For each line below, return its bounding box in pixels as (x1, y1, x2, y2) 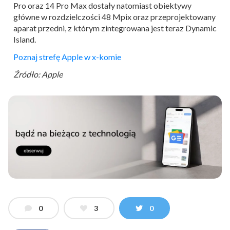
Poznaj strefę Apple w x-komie (13, 51, 121, 62)
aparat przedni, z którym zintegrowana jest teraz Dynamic (13, 23, 217, 33)
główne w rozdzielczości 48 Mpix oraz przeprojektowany (13, 11, 216, 22)
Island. (13, 34, 36, 44)
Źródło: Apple (13, 69, 63, 79)
